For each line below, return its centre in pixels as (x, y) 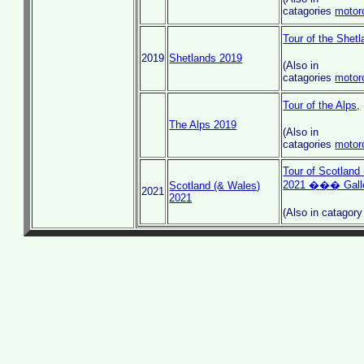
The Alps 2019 (203, 125)
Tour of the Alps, (322, 105)
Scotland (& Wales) (215, 186)
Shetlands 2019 (206, 58)
